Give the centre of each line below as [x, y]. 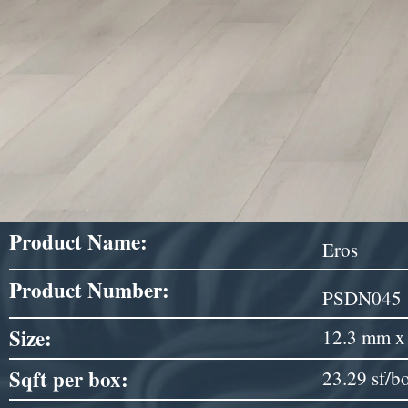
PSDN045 [362, 297]
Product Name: [78, 241]
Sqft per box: [69, 378]
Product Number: [89, 289]
